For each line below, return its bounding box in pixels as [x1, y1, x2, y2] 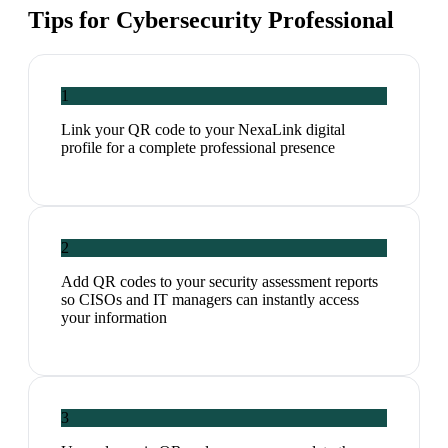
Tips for [28, 7, 116, 34]
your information [61, 309, 167, 327]
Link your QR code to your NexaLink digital [61, 121, 345, 139]
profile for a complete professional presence [61, 139, 335, 157]
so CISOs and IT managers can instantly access [61, 291, 359, 309]
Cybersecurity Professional [116, 7, 394, 34]
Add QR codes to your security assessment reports [61, 273, 378, 291]
